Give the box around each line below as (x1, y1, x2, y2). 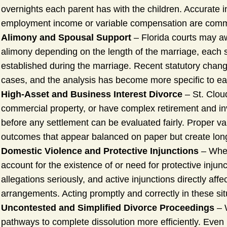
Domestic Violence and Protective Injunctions (1, 146, 199, 157)
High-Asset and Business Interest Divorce (1, 89, 182, 100)
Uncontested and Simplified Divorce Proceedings (1, 203, 214, 213)
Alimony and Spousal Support (1, 32, 131, 43)
